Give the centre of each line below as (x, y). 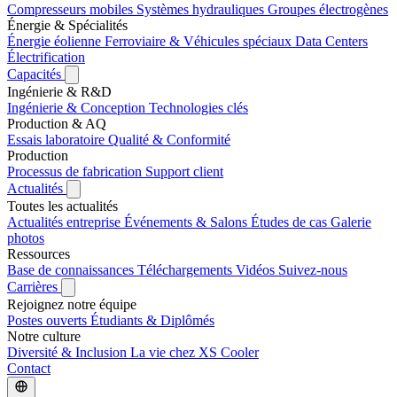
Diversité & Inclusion (69, 352)
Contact (29, 368)
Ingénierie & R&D (59, 91)
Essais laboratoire (58, 139)
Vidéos (257, 269)
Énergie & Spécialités (67, 25)
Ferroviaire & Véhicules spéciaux (200, 41)
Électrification (46, 57)
